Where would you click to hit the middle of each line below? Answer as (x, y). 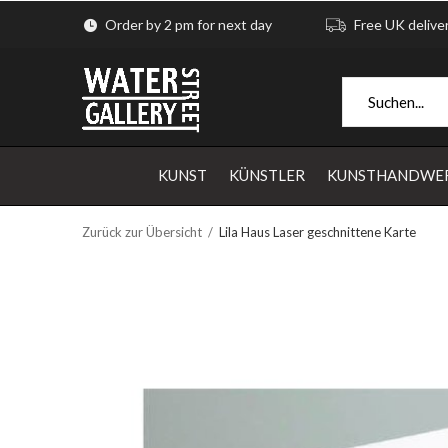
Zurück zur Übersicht (142, 232)
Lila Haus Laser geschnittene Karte (317, 232)
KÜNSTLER (266, 174)
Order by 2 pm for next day (187, 24)
